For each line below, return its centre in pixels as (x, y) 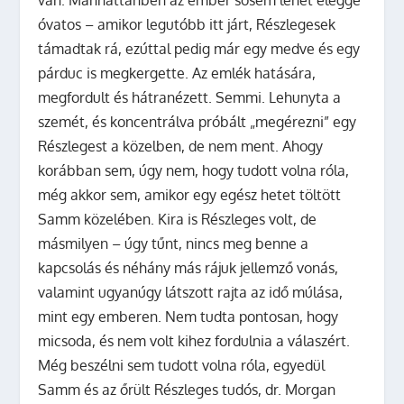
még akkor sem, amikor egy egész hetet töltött (190, 194)
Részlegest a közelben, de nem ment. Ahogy (181, 146)
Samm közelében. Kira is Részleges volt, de (178, 219)
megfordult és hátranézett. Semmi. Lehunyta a (190, 97)
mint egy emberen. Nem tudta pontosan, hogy (188, 316)
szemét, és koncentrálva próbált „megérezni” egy (197, 121)
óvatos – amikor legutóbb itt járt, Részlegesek (187, 24)
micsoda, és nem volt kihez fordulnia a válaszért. (194, 340)
